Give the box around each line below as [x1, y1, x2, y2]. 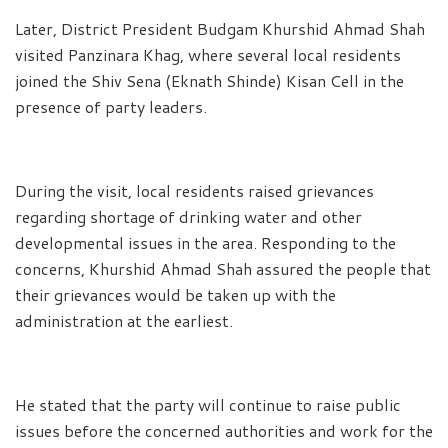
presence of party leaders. [15, 94, 207, 118]
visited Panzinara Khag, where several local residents [15, 42, 401, 66]
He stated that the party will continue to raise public [15, 392, 401, 416]
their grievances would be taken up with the [15, 282, 336, 306]
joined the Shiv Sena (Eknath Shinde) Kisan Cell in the [15, 68, 404, 92]
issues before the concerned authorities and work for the [15, 418, 433, 442]
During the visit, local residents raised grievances [15, 178, 374, 202]
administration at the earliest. [15, 308, 233, 332]
